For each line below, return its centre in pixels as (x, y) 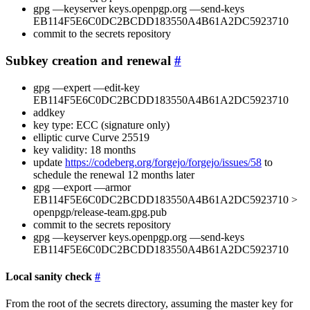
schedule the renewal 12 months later (114, 174)
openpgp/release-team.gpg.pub (100, 212)
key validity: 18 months (84, 149)
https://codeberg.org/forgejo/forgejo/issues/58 (163, 162)
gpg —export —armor (82, 187)
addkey (49, 112)
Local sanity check (49, 276)
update (49, 162)
